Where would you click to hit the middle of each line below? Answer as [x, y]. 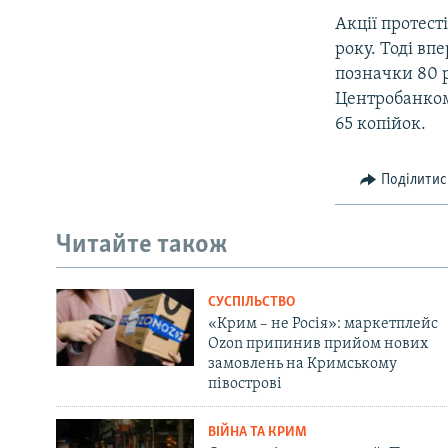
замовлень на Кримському [302, 363]
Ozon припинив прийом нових [317, 343]
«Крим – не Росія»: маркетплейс [322, 323]
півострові [244, 383]
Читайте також [142, 246]
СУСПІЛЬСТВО [251, 302]
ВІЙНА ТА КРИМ [257, 432]
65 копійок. [381, 124]
